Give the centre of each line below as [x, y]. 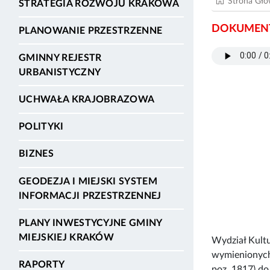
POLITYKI [41, 127]
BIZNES [36, 154]
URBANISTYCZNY [60, 72]
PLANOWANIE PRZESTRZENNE [91, 30]
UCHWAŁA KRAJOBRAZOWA [87, 100]
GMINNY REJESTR [60, 58]
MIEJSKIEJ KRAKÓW [67, 237]
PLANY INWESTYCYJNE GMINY [90, 223]
